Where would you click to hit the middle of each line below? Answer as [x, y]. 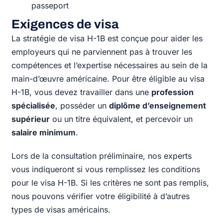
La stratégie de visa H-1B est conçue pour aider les [107, 38]
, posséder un [82, 105]
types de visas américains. [61, 209]
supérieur [31, 119]
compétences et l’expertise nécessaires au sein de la [110, 65]
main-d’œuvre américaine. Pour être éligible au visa [108, 78]
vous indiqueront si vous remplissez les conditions [106, 169]
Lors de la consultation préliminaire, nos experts [102, 156]
